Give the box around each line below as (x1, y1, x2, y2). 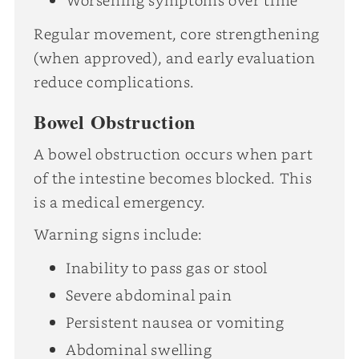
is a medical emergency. (33, 192, 206, 212)
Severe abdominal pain (65, 284, 232, 305)
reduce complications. (33, 71, 195, 91)
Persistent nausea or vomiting (65, 312, 284, 332)
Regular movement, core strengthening (33, 23, 320, 43)
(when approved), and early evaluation (33, 47, 316, 67)
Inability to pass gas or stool (65, 257, 268, 277)
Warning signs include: (33, 224, 204, 244)
